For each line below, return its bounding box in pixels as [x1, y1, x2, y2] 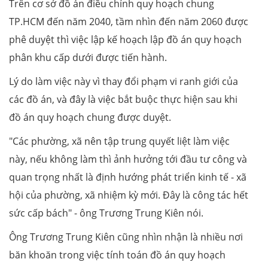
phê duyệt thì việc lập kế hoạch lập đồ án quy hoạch [9, 32, 242, 46]
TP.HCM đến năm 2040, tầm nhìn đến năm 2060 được [9, 14, 248, 28]
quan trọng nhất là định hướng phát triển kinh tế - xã [9, 170, 246, 184]
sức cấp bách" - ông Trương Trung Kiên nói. [9, 206, 203, 220]
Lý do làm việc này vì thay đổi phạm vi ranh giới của [9, 74, 238, 88]
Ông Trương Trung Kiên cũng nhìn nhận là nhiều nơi [9, 230, 243, 243]
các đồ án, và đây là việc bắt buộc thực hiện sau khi [9, 92, 237, 106]
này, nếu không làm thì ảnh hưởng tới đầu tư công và [9, 152, 247, 166]
